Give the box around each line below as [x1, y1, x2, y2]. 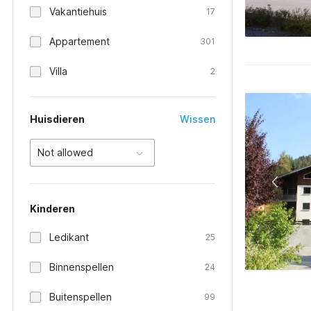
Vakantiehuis [49, 6, 107, 17]
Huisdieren [30, 113, 85, 125]
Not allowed [37, 146, 93, 158]
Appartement [49, 35, 110, 47]
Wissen [180, 113, 216, 125]
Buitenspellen [49, 291, 112, 303]
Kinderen [30, 203, 75, 215]
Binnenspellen [49, 261, 114, 273]
